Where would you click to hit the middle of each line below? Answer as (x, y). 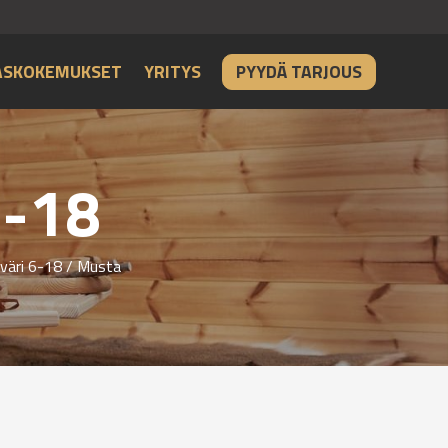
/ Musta (91, 266)
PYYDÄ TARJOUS (299, 71)
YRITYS (173, 71)
